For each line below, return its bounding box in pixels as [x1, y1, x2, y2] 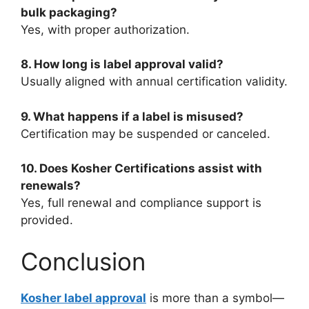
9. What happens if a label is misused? [21, 109, 243, 123]
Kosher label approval [21, 290, 146, 305]
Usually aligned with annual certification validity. [21, 74, 288, 89]
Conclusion [21, 246, 146, 276]
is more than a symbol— [146, 290, 284, 305]
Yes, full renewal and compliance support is [21, 196, 261, 210]
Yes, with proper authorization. [21, 22, 190, 37]
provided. [21, 213, 73, 228]
